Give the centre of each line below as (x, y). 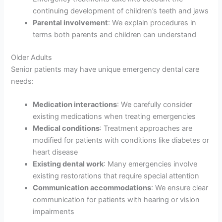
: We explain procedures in (152, 23)
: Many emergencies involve (151, 164)
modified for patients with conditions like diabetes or (121, 140)
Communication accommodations (92, 188)
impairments (54, 211)
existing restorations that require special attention (116, 176)
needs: (23, 81)
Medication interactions (75, 104)
